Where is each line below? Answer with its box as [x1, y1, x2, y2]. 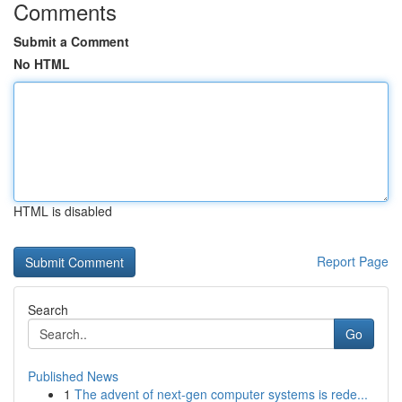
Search [28, 301, 68, 319]
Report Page [317, 252, 389, 270]
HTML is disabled [13, 202, 112, 220]
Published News [28, 367, 118, 385]
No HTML [13, 55, 70, 73]
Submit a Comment [13, 32, 129, 50]
